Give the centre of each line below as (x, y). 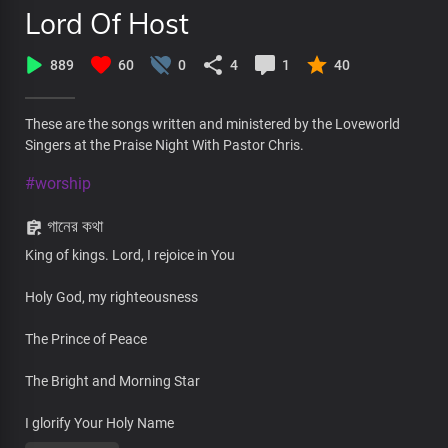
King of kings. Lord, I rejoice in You (130, 254)
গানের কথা (73, 226)
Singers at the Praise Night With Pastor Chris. (164, 145)
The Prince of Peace (86, 338)
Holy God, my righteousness (111, 296)
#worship (58, 183)
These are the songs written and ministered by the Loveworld (212, 124)
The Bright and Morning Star (112, 380)
